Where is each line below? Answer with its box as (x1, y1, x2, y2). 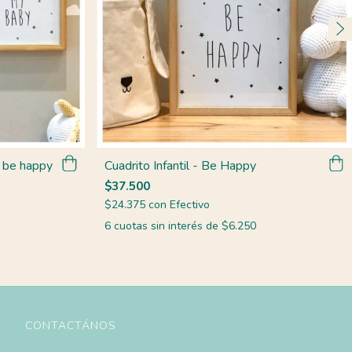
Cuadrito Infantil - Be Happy (104, 156, 257, 174)
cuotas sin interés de (114, 218, 222, 233)
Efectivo (170, 196, 211, 212)
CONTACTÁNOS (24, 317, 116, 333)
